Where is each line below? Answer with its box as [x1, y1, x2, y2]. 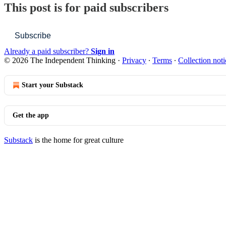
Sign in [91, 46, 115, 55]
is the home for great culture [33, 135, 124, 144]
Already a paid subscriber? [4, 46, 91, 55]
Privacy [122, 55, 146, 65]
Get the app [13, 111, 49, 119]
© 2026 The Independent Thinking [4, 55, 116, 65]
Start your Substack [22, 81, 83, 89]
